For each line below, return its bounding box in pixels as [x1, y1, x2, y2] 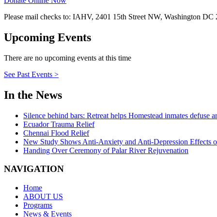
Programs [23, 201, 52, 209]
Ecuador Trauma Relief [23, 120, 94, 128]
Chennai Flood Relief [23, 128, 89, 137]
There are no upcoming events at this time [4, 53, 131, 62]
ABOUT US [23, 192, 63, 201]
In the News [4, 88, 62, 101]
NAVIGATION [4, 164, 64, 174]
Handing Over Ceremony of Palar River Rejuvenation [23, 146, 188, 155]
